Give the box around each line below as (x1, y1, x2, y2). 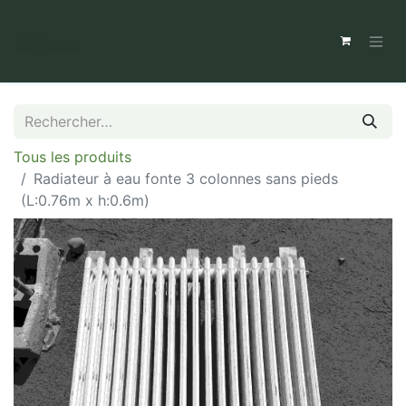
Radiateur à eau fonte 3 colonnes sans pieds (34, 169, 338, 188)
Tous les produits (14, 148, 131, 166)
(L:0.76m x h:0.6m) (21, 191, 150, 209)
